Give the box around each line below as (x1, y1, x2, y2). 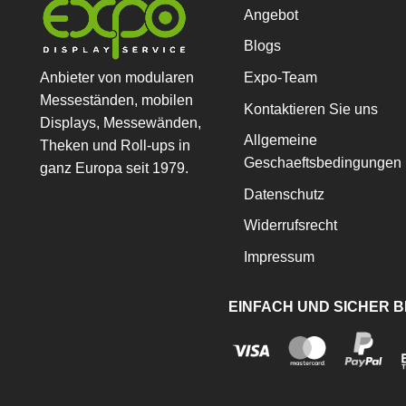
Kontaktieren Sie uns (244, 101, 379, 117)
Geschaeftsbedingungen (244, 155, 402, 171)
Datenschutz (244, 186, 325, 202)
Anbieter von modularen (40, 69, 194, 85)
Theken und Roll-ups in (40, 137, 190, 153)
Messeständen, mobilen (40, 92, 193, 108)
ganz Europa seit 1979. (40, 159, 188, 176)
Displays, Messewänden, (40, 114, 201, 130)
